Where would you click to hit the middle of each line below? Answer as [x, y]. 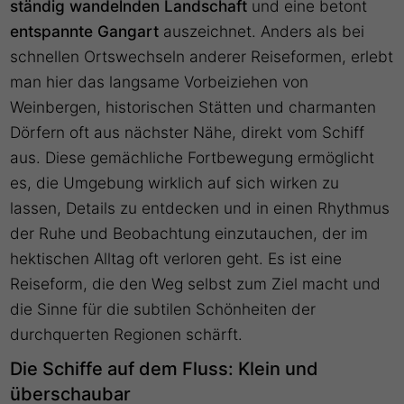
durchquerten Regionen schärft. [127, 335]
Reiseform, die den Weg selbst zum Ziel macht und [196, 284]
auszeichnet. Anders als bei [262, 32]
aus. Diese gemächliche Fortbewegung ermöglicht [193, 158]
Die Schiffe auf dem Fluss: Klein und [165, 369]
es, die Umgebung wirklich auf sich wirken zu [175, 183]
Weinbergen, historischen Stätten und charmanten [193, 107]
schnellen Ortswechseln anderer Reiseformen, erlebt [202, 57]
